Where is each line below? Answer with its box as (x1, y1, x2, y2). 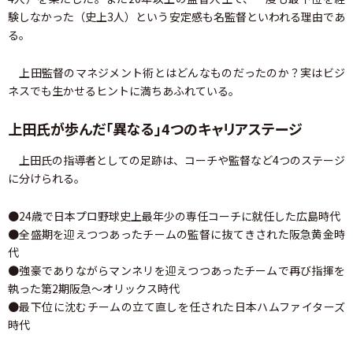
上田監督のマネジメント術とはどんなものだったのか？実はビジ (8, 65, 345, 80)
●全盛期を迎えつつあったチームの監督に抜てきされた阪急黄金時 (8, 226, 345, 242)
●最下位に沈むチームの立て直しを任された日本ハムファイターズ (8, 299, 345, 314)
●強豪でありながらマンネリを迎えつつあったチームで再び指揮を (8, 262, 345, 278)
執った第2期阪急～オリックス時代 (8, 281, 180, 296)
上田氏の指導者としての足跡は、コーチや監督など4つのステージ (8, 152, 345, 168)
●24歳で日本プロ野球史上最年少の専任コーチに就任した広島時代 (8, 208, 340, 224)
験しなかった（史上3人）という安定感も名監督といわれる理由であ (8, 9, 345, 24)
